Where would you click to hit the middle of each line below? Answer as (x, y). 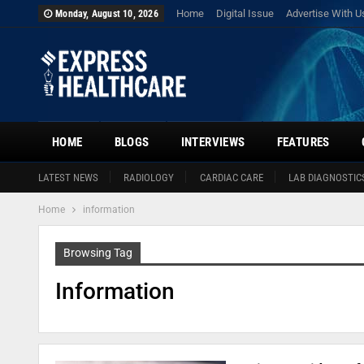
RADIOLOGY (149, 178)
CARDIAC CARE (231, 178)
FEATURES (303, 142)
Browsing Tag (98, 253)
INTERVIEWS (213, 142)
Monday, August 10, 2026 (107, 14)
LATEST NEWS (68, 178)
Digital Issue (245, 13)
